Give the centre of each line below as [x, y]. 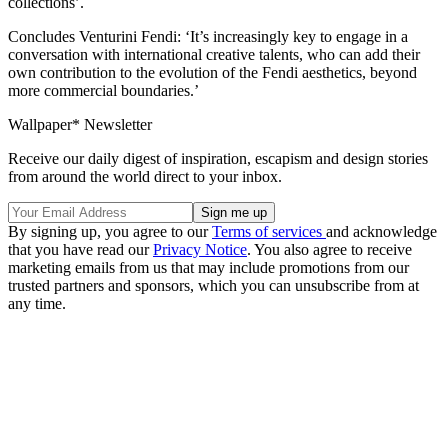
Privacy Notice [200, 249]
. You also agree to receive [329, 249]
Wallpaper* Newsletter [80, 124]
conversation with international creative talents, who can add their [214, 54]
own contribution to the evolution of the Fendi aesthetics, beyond [212, 72]
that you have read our [80, 249]
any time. [37, 303]
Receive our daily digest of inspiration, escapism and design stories [218, 158]
